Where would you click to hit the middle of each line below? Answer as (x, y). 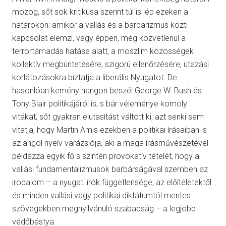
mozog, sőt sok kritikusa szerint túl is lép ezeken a (100, 12)
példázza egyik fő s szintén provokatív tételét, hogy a (106, 156)
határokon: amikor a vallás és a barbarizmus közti (100, 25)
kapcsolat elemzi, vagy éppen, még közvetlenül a (99, 38)
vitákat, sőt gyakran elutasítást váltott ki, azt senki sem (108, 117)
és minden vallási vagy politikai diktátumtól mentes (101, 196)
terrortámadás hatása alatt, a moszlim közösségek (103, 51)
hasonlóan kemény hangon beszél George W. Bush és (107, 91)
